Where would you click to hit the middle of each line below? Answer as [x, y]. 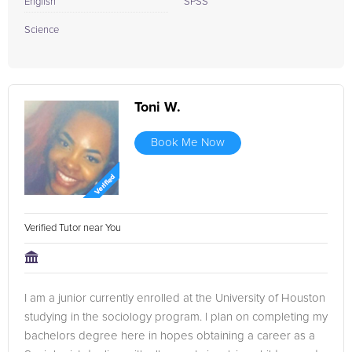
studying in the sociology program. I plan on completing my [176, 317]
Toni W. [158, 108]
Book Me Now [188, 143]
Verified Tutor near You [74, 228]
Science [42, 30]
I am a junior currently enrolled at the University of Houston [175, 298]
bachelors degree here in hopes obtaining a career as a [170, 336]
